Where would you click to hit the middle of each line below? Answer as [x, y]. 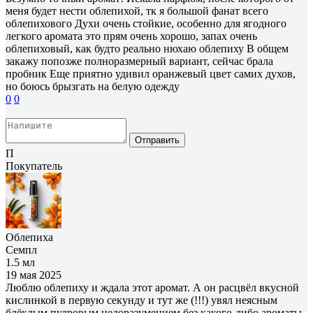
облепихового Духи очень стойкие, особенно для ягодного [146, 23]
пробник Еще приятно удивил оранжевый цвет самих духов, [151, 73]
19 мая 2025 [34, 275]
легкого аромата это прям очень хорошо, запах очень [131, 36]
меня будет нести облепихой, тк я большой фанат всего [137, 10]
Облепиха [29, 237]
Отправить [157, 140]
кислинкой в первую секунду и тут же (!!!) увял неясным [141, 300]
